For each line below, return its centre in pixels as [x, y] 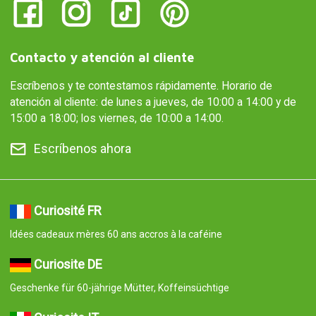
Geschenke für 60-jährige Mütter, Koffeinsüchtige [119, 287]
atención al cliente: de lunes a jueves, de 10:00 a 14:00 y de [153, 102]
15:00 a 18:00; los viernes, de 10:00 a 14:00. [116, 118]
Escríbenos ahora [82, 148]
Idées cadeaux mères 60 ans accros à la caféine [116, 234]
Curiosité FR [67, 210]
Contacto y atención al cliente [102, 57]
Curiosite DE [68, 264]
